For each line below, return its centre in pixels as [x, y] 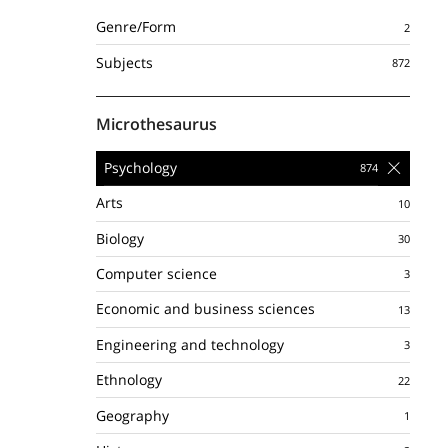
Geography [132, 415]
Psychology [140, 167]
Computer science [156, 274]
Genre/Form [136, 27]
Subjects [124, 62]
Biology [120, 238]
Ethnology [129, 380]
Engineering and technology [190, 344]
